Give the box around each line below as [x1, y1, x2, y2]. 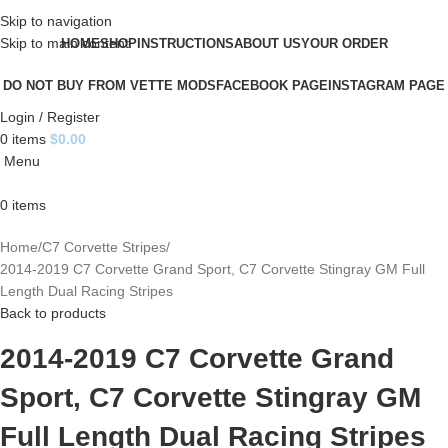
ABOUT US [233, 35, 301, 51]
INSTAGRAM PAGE [328, 77, 445, 93]
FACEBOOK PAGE [216, 77, 328, 93]
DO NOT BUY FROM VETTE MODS [3, 77, 216, 93]
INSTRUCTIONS [136, 35, 234, 51]
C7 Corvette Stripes [42, 239, 166, 255]
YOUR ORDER [300, 35, 388, 51]
